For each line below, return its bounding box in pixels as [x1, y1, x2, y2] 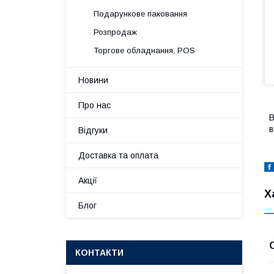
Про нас [78, 100, 111, 110]
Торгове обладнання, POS [94, 46, 195, 55]
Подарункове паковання [94, 9, 187, 18]
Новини [78, 75, 108, 85]
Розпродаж [94, 28, 137, 37]
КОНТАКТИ [75, 248, 124, 257]
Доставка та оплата [78, 150, 158, 160]
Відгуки [78, 125, 108, 135]
